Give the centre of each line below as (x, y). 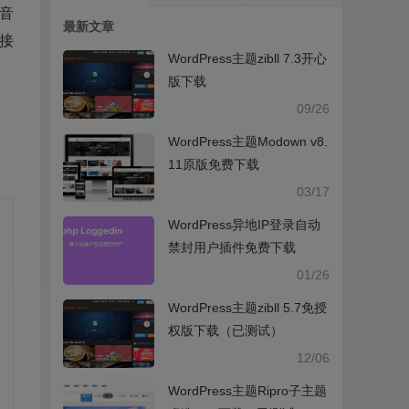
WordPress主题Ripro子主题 (248, 391)
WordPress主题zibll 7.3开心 (248, 58)
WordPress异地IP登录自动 (245, 225)
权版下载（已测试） (226, 330)
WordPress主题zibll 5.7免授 (248, 308)
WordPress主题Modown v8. (248, 142)
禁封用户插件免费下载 (232, 247)
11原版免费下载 (214, 164)
